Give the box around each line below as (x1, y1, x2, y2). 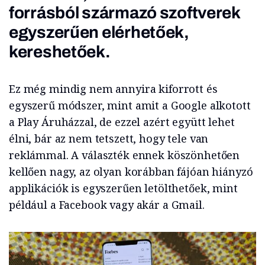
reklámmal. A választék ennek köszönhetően (9, 147, 240, 162)
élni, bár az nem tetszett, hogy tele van (9, 131, 209, 146)
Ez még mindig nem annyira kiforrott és (9, 81, 218, 96)
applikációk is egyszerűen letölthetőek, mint (9, 180, 238, 195)
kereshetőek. (9, 42, 111, 61)
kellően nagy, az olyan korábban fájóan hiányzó (9, 164, 253, 179)
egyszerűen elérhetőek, (9, 22, 189, 41)
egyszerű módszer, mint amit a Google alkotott (9, 98, 251, 112)
